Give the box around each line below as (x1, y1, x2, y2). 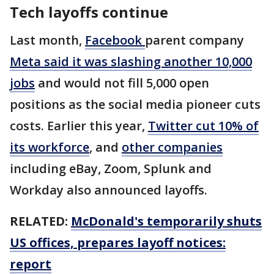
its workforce (10, 138, 89, 155)
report (10, 255, 51, 272)
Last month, (10, 31, 85, 48)
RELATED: (10, 212, 71, 229)
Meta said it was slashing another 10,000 (10, 53, 252, 70)
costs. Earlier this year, (10, 117, 148, 134)
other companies (122, 138, 223, 155)
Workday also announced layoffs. (10, 181, 210, 198)
